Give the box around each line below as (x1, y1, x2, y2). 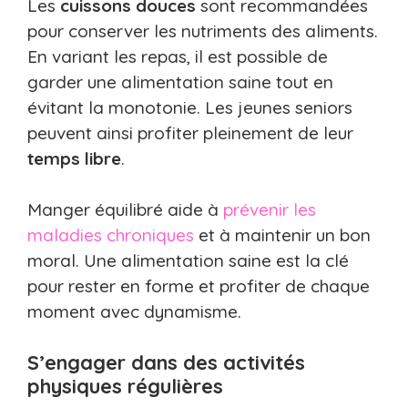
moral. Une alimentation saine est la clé (27, 250, 349, 272)
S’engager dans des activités (27, 349, 305, 375)
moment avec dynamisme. (27, 301, 241, 323)
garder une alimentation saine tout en (27, 70, 333, 93)
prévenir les (223, 199, 316, 221)
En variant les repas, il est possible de (27, 45, 328, 67)
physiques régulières (27, 372, 223, 399)
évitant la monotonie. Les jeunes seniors (27, 96, 352, 118)
